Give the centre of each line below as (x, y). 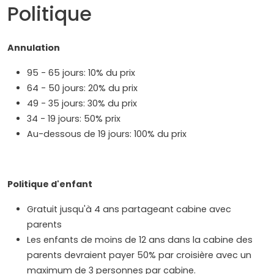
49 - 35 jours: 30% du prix (82, 103)
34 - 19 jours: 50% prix (74, 118)
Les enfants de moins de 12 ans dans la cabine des (140, 239)
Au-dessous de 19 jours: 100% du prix (107, 134)
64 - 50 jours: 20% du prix (82, 88)
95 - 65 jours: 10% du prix (81, 72)
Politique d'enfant (50, 184)
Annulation (34, 47)
